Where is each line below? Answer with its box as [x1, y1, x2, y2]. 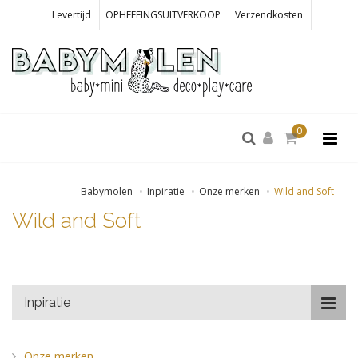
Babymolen [81, 185, 133, 198]
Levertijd [52, 8, 91, 22]
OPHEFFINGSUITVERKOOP [105, 8, 221, 22]
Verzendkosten [235, 8, 303, 22]
